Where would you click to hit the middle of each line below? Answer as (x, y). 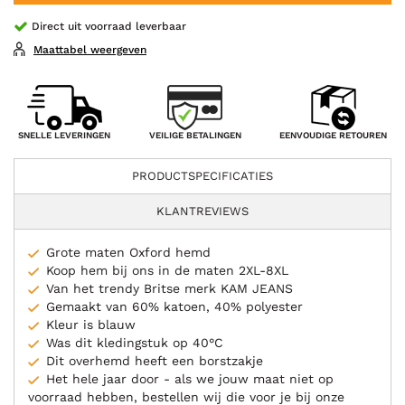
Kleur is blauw (91, 324)
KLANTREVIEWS (202, 211)
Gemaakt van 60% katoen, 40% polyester (174, 306)
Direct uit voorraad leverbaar (109, 26)
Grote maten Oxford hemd (128, 252)
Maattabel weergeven (90, 50)
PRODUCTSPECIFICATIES (202, 175)
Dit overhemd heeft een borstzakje (155, 360)
